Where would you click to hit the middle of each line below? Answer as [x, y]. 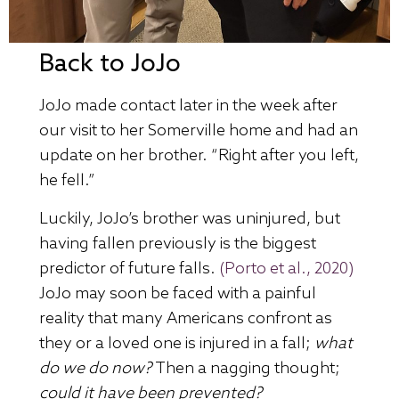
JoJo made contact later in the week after [189, 106]
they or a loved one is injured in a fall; [177, 343]
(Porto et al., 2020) [287, 269]
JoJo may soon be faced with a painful [178, 293]
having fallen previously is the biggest [178, 244]
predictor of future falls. [130, 269]
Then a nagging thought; [246, 368]
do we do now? [96, 368]
